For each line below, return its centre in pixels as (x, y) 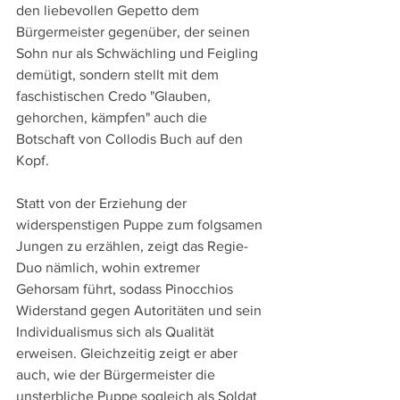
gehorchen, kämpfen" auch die (113, 118)
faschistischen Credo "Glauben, (115, 96)
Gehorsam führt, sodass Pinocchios (126, 289)
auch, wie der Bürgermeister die (117, 375)
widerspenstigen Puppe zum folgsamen (141, 225)
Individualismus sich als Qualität (117, 332)
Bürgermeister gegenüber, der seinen (135, 32)
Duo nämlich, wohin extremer (110, 268)
